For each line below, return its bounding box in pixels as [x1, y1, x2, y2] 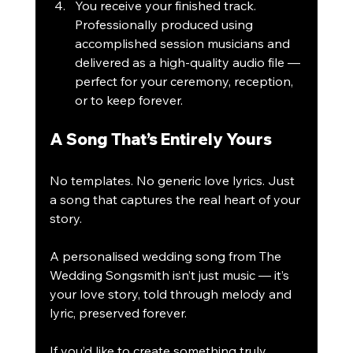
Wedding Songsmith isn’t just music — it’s [49, 267, 292, 284]
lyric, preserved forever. [49, 305, 187, 321]
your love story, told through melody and [49, 286, 295, 303]
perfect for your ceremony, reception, [74, 73, 296, 90]
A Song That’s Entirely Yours [49, 129, 272, 150]
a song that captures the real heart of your [49, 191, 303, 208]
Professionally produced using [74, 17, 256, 33]
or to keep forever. [74, 92, 183, 109]
